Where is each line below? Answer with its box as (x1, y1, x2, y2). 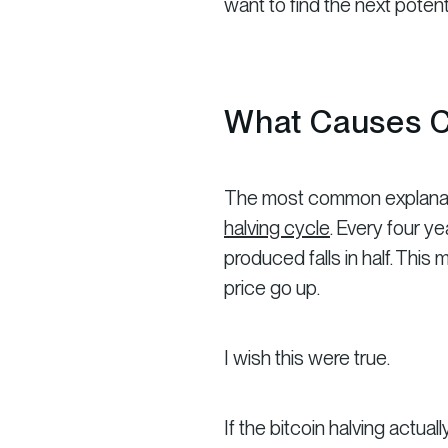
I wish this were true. (224, 345, 390, 370)
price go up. (224, 275, 320, 300)
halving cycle (224, 215, 330, 240)
